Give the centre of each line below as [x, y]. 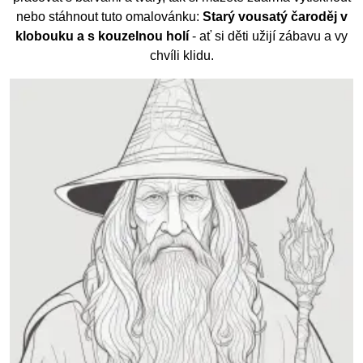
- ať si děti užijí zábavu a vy [268, 36]
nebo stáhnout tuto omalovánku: [109, 17]
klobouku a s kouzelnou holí [102, 36]
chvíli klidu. [181, 56]
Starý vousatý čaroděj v [275, 17]
